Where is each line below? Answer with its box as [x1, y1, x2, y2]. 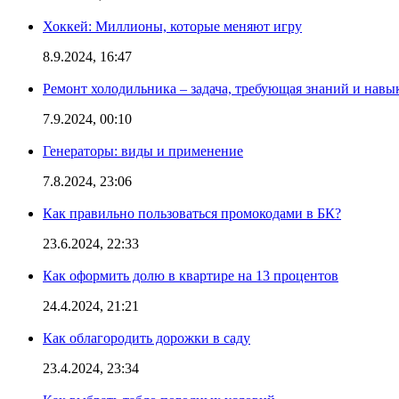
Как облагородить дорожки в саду [43, 330, 250, 346]
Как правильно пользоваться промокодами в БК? [43, 205, 341, 221]
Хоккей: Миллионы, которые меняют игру [43, 18, 302, 34]
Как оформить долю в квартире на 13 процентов [43, 267, 338, 283]
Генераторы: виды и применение [43, 142, 243, 159]
